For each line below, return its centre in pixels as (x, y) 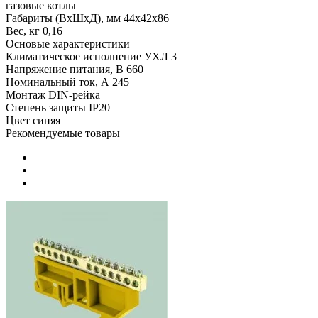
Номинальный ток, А (57, 82)
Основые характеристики (68, 43)
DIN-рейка (74, 94)
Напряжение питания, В (65, 69)
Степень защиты (46, 107)
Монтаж (26, 94)
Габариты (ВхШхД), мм (63, 18)
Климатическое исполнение (73, 56)
